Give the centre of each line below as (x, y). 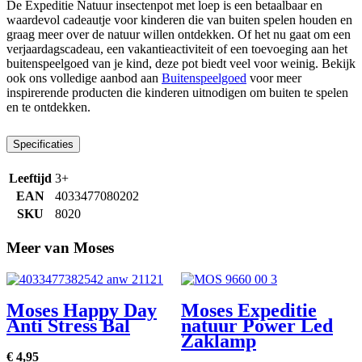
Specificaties (43, 145)
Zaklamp (219, 341)
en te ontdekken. (48, 107)
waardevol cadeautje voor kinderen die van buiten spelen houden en (179, 20)
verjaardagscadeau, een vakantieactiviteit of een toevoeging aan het (177, 49)
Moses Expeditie (249, 310)
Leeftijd (30, 179)
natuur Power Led (257, 325)
